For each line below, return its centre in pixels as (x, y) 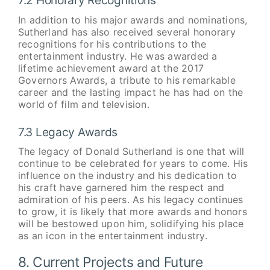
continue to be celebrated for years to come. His (133, 164)
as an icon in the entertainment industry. (112, 236)
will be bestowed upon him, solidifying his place (131, 224)
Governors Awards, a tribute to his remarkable (127, 80)
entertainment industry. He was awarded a (118, 56)
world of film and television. (83, 104)
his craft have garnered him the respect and (121, 188)
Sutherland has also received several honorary (127, 32)
